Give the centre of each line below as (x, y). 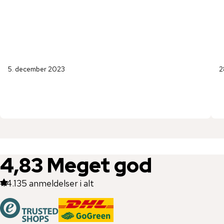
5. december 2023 (36, 69)
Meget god (99, 165)
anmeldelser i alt (61, 183)
